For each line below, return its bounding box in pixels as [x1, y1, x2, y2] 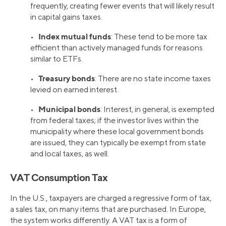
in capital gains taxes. [30, 12, 102, 22]
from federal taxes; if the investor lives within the [30, 116, 199, 126]
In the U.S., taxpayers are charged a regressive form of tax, [10, 193, 211, 203]
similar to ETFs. [30, 54, 83, 64]
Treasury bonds [38, 73, 95, 84]
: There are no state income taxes [95, 74, 211, 84]
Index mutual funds [38, 31, 111, 42]
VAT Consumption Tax [10, 174, 108, 184]
